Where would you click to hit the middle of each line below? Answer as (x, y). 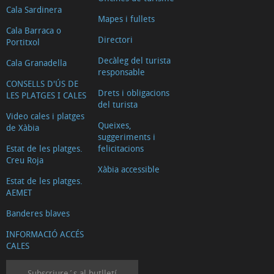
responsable (121, 72)
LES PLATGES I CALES (46, 95)
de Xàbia (23, 127)
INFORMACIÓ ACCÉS (45, 234)
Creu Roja (25, 160)
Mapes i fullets (126, 18)
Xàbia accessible (129, 169)
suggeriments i (127, 136)
